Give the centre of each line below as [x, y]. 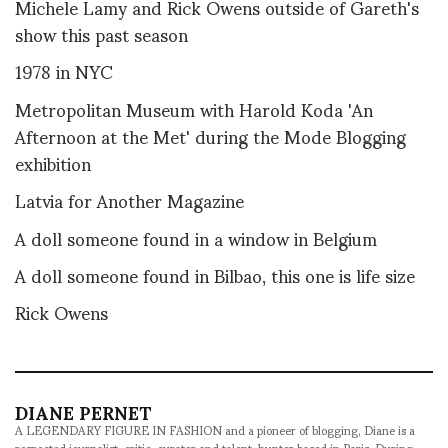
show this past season [101, 33]
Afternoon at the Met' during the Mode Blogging [210, 135]
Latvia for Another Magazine [129, 200]
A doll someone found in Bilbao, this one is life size [215, 274]
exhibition [53, 162]
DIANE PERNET [83, 411]
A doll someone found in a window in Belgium [196, 237]
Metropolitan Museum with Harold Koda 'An [194, 108]
